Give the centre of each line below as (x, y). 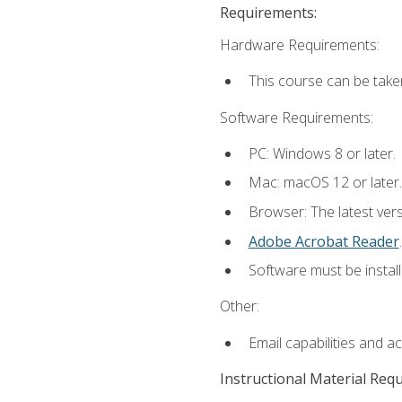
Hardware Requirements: (299, 45)
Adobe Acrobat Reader (323, 241)
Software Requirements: (296, 117)
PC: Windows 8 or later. (322, 153)
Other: (239, 306)
